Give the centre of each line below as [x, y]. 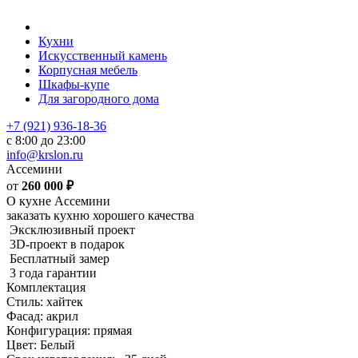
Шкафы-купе [74, 84]
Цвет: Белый [41, 345]
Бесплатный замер [60, 259]
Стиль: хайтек [45, 302]
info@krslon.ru [45, 155]
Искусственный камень [103, 56]
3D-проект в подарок [67, 244]
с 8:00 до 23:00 [46, 140]
